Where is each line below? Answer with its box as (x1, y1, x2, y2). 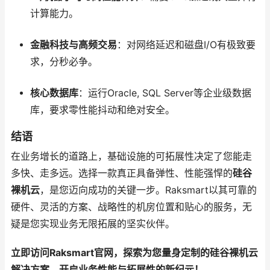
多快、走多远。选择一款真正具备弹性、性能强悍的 (11, 168, 233, 180)
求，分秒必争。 (30, 56, 98, 68)
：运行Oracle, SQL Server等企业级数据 (78, 87, 251, 99)
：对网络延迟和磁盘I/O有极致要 (116, 39, 256, 51)
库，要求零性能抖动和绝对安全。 (30, 104, 175, 116)
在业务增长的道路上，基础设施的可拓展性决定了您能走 (11, 151, 252, 163)
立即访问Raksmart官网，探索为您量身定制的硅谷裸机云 (11, 247, 258, 259)
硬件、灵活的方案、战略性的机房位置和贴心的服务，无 (11, 201, 252, 213)
